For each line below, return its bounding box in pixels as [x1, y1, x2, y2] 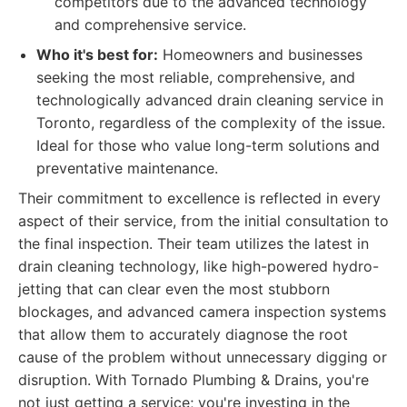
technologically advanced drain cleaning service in [36, 91, 383, 109]
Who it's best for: [36, 45, 158, 64]
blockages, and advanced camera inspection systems [18, 303, 386, 321]
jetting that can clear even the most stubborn [18, 280, 330, 298]
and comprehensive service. [55, 15, 246, 34]
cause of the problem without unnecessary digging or [18, 348, 387, 366]
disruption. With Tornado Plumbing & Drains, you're [18, 371, 369, 389]
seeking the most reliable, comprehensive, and [36, 68, 355, 86]
